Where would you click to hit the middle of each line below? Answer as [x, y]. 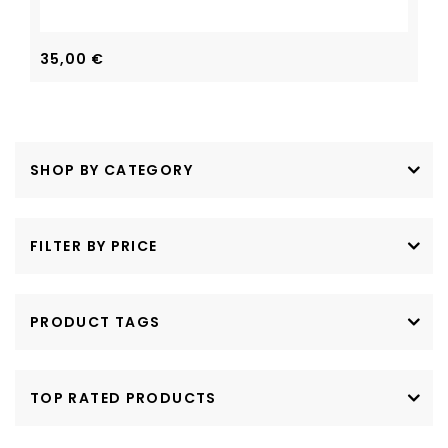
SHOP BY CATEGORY [111, 170]
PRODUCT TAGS [95, 322]
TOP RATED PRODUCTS [123, 398]
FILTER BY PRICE [94, 246]
